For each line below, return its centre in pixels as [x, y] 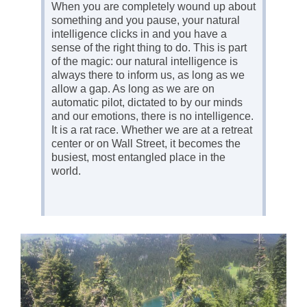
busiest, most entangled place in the [138, 157]
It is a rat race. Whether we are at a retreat [152, 130]
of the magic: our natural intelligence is [145, 61]
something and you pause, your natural [146, 20]
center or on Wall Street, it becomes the [146, 143]
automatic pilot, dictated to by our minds [147, 102]
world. [66, 171]
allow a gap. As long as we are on [133, 88]
